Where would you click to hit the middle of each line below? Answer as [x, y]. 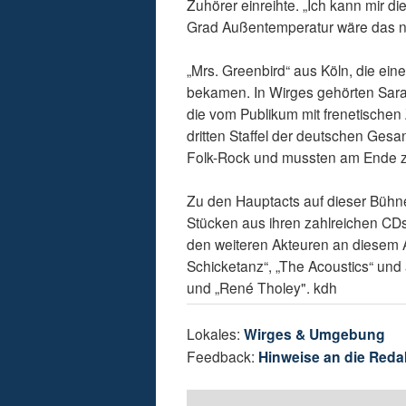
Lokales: [216, 334]
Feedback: [223, 357]
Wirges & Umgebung [315, 334]
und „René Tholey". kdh [262, 288]
